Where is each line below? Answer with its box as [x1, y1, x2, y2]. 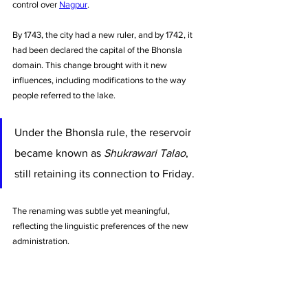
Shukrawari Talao [104, 147, 186, 159]
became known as [14, 147, 104, 159]
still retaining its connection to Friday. [14, 168, 197, 180]
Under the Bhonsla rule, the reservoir [14, 126, 194, 139]
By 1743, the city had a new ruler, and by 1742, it [12, 30, 195, 41]
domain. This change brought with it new [12, 60, 169, 71]
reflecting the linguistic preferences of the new [12, 221, 190, 232]
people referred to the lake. [12, 90, 115, 101]
